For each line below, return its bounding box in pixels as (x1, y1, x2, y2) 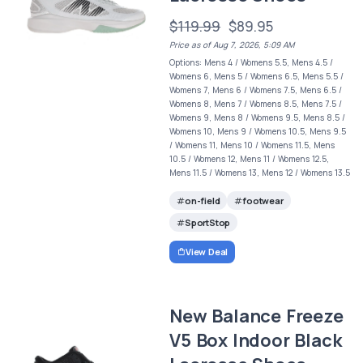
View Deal (185, 246, 228, 258)
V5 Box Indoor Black (169, 328, 342, 352)
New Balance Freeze (169, 304, 344, 328)
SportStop (184, 216, 231, 228)
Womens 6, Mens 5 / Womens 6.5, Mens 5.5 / (169, 70, 344, 83)
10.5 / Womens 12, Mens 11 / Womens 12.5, (169, 153, 330, 165)
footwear (242, 194, 284, 207)
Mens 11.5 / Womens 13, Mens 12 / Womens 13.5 (169, 167, 351, 179)
